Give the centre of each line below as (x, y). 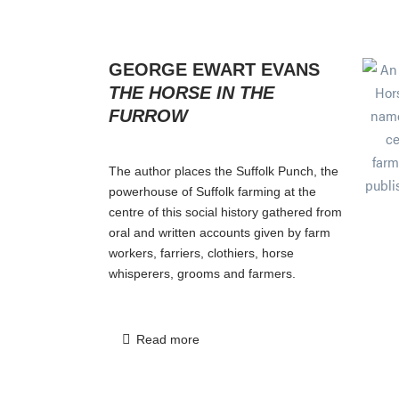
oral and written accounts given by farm (220, 232)
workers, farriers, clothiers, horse (201, 252)
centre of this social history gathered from (225, 212)
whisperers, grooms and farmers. (202, 273)
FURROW (148, 115)
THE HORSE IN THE (191, 92)
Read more (167, 339)
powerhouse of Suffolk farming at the (212, 191)
